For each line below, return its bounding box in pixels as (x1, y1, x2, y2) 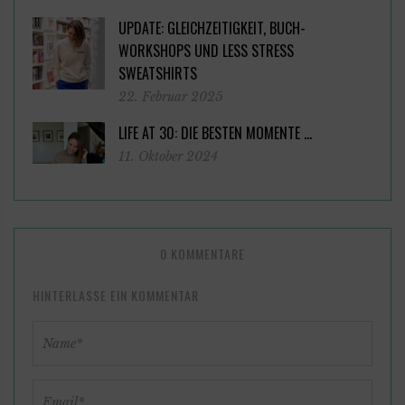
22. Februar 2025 (118, 88, 223, 105)
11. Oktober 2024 (118, 147, 218, 165)
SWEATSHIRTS (118, 61, 197, 84)
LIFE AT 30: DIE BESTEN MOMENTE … (118, 121, 312, 144)
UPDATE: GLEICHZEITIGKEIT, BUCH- (118, 16, 306, 39)
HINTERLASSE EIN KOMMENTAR (33, 285, 199, 305)
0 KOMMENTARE (160, 243, 245, 263)
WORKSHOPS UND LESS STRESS (118, 39, 294, 61)
